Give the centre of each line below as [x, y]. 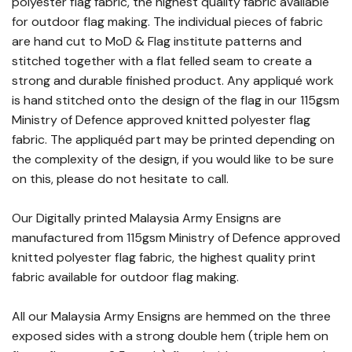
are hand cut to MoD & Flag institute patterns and [157, 41]
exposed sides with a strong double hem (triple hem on [170, 336]
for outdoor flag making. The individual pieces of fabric [167, 22]
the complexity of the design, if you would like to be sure [173, 159]
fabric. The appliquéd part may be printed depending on [173, 139]
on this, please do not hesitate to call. [120, 179]
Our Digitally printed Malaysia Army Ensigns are [147, 218]
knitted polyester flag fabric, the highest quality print [164, 257]
